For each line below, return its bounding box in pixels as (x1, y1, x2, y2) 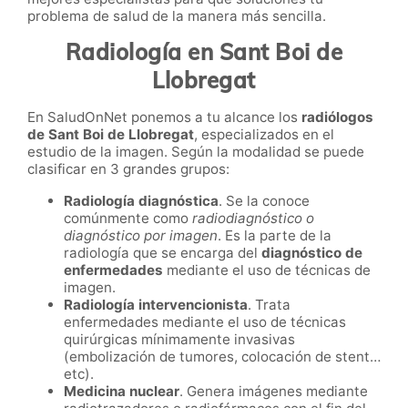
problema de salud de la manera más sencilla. (27, 6, 326, 25)
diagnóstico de (261, 244, 362, 262)
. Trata (248, 296, 291, 314)
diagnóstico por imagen (64, 227, 218, 245)
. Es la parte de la (218, 227, 331, 245)
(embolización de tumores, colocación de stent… (64, 348, 381, 366)
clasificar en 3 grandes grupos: (27, 160, 233, 178)
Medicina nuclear (64, 382, 179, 401)
